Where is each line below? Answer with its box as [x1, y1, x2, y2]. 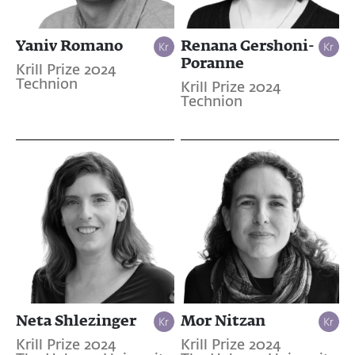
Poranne [180, 54, 244, 72]
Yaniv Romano [16, 36, 123, 55]
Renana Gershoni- [180, 36, 315, 55]
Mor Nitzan [180, 311, 265, 330]
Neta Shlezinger [16, 311, 136, 330]
